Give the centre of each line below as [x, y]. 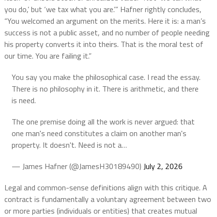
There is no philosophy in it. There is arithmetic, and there [105, 88]
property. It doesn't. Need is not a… [69, 145]
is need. [23, 100]
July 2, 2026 [163, 166]
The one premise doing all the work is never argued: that [103, 121]
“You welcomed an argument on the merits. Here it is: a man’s [105, 21]
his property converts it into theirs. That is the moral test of [104, 44]
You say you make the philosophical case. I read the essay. [106, 77]
